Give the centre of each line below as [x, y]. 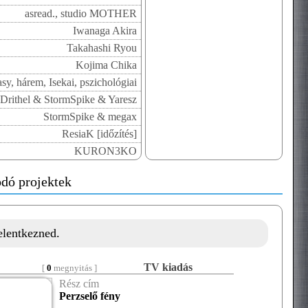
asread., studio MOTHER [81, 13]
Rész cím [79, 284]
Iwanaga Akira [105, 31]
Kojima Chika [106, 65]
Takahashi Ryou [102, 48]
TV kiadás [168, 267]
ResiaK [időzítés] [99, 134]
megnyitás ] [74, 268]
